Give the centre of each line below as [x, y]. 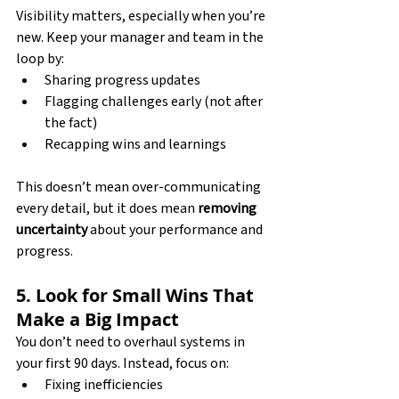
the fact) [71, 122]
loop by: [40, 58]
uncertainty [52, 229]
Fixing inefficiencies [104, 384]
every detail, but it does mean [107, 208]
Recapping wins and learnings [135, 144]
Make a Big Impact [98, 319]
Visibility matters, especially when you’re [142, 16]
